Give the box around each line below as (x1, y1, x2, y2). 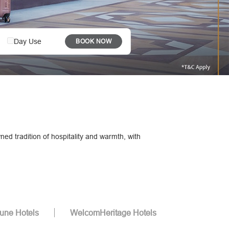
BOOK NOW (76, 37, 111, 45)
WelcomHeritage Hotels (70, 208, 156, 218)
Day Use (14, 37, 41, 45)
